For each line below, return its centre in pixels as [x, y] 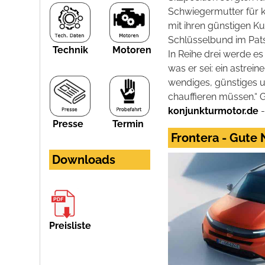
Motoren [132, 50]
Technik [71, 50]
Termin [128, 124]
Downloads [84, 159]
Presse [68, 124]
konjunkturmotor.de [214, 111]
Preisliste [70, 225]
